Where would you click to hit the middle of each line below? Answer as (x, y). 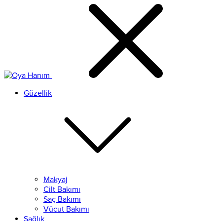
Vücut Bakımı (66, 209)
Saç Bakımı (62, 199)
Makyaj (55, 180)
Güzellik (38, 93)
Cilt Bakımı (62, 189)
